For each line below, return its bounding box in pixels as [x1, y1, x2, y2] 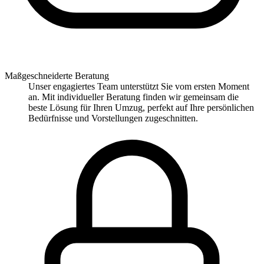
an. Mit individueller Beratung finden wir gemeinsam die [28, 92, 239, 103]
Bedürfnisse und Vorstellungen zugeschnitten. [28, 113, 198, 124]
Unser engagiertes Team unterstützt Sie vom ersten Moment [28, 81, 249, 92]
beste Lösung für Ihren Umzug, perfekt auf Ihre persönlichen [28, 103, 254, 113]
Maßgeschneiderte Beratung [5, 71, 109, 81]
